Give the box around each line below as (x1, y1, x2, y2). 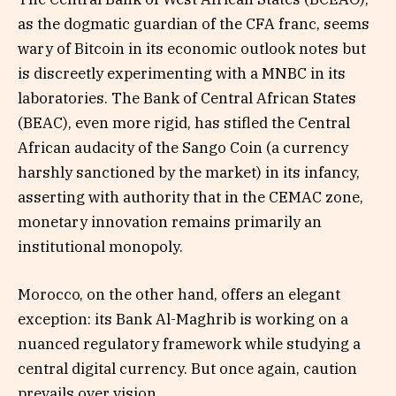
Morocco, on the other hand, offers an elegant (18, 285, 340, 305)
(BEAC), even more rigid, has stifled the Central (18, 112, 350, 133)
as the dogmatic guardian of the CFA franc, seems (18, 13, 369, 34)
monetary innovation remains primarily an (18, 211, 322, 232)
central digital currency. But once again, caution (18, 359, 357, 379)
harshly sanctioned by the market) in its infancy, (18, 162, 360, 182)
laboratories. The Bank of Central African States (18, 88, 356, 108)
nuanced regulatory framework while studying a (18, 334, 361, 354)
